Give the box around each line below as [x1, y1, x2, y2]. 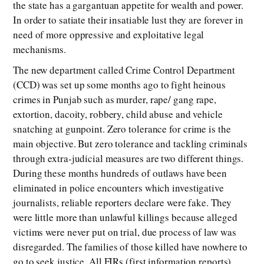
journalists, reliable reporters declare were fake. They [13, 196, 232, 210]
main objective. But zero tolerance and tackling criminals [13, 137, 248, 151]
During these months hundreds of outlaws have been [13, 166, 227, 180]
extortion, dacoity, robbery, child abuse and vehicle [13, 107, 223, 121]
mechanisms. [13, 42, 66, 57]
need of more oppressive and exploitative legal [13, 28, 204, 42]
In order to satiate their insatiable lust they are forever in [13, 13, 243, 27]
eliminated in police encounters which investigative [13, 181, 224, 195]
